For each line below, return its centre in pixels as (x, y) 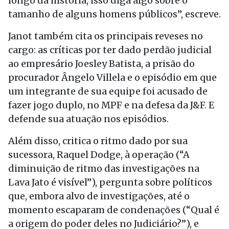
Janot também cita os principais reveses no (106, 36)
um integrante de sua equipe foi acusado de (108, 91)
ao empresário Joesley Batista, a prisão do (101, 64)
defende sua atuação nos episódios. (88, 119)
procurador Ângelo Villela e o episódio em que (112, 77)
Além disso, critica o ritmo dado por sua (98, 141)
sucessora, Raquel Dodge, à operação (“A (99, 155)
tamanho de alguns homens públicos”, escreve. (114, 14)
